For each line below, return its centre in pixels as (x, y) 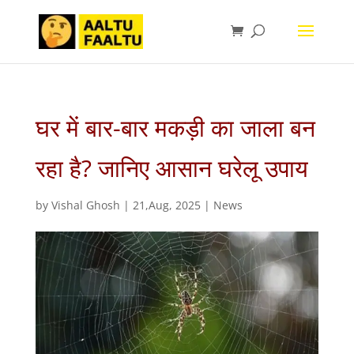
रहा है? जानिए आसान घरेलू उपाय (171, 168)
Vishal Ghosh (85, 205)
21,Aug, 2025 (166, 205)
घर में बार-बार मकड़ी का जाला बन (175, 128)
